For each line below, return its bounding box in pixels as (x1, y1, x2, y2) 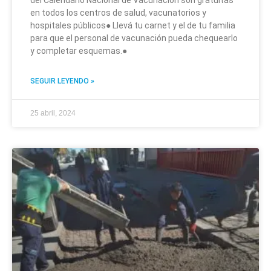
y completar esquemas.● (30, 46, 127, 56)
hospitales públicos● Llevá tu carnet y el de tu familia (30, 21, 235, 30)
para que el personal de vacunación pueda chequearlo (30, 33, 238, 43)
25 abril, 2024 (30, 109, 76, 117)
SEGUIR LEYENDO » (30, 77, 94, 85)
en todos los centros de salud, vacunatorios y (30, 8, 206, 18)
